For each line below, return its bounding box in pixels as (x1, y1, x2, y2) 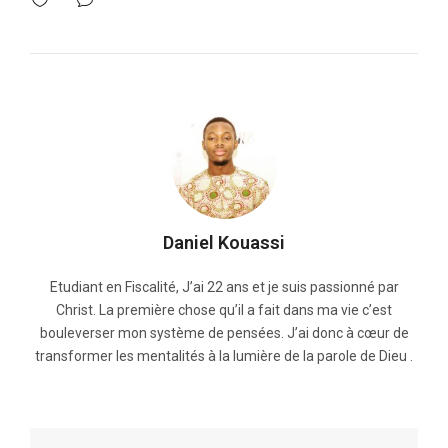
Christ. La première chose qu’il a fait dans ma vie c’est (56, 302, 392, 319)
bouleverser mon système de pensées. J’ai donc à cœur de (39, 325, 409, 342)
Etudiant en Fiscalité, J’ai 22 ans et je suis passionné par (49, 279, 399, 296)
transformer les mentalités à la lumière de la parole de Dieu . (35, 348, 413, 365)
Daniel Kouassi (163, 232, 285, 254)
